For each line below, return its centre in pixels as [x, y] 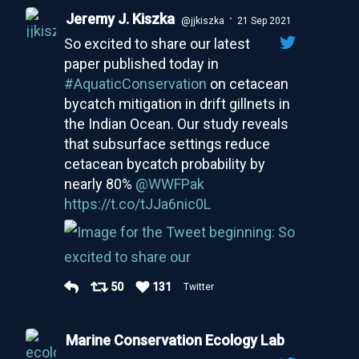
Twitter [200, 286]
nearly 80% [99, 184]
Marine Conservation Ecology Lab [175, 340]
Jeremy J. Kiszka [120, 18]
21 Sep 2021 [264, 20]
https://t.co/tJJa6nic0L [137, 204]
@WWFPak [169, 184]
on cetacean [247, 83]
